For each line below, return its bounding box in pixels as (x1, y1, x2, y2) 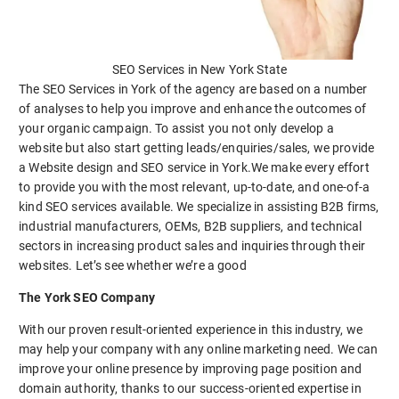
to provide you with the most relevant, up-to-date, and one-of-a (19, 179, 370, 194)
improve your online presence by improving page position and (19, 361, 362, 376)
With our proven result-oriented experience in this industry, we (19, 322, 362, 337)
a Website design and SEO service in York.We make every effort (19, 159, 370, 175)
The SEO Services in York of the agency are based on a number (19, 81, 368, 96)
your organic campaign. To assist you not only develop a (19, 120, 334, 135)
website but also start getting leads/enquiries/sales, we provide (19, 140, 375, 155)
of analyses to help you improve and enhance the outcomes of (19, 101, 367, 116)
